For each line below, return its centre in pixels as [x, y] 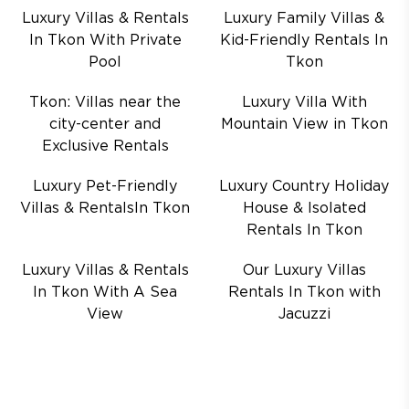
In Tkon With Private [105, 41]
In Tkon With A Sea [105, 293]
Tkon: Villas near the [105, 103]
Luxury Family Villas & [304, 19]
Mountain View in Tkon [304, 125]
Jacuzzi [304, 315]
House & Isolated [304, 209]
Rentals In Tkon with [304, 293]
